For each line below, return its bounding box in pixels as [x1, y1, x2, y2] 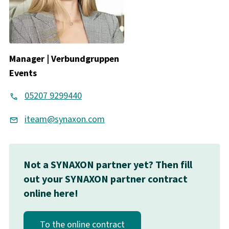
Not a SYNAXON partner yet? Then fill [23, 157, 192, 172]
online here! [23, 186, 78, 200]
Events [9, 67, 37, 80]
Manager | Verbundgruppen [9, 53, 119, 65]
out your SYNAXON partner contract [23, 172, 188, 186]
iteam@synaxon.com [24, 113, 105, 126]
